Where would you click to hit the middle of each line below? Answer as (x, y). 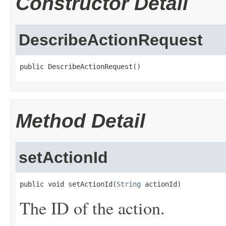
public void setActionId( (68, 184)
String (129, 184)
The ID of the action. (92, 208)
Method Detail (80, 121)
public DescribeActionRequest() (80, 67)
